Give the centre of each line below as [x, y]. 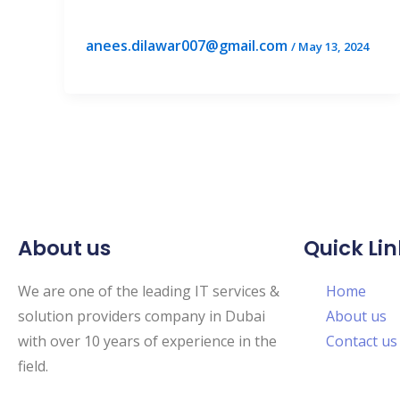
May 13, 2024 [333, 46]
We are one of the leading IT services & [149, 291]
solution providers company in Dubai [142, 316]
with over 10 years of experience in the [147, 341]
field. [33, 366]
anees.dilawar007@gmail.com [188, 46]
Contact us [362, 341]
